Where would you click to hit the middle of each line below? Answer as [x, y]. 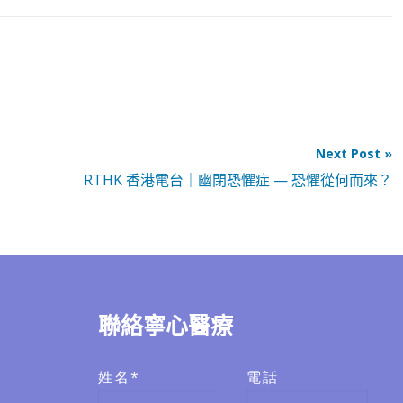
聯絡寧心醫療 [166, 326]
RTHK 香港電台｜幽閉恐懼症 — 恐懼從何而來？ [238, 180]
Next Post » [354, 154]
